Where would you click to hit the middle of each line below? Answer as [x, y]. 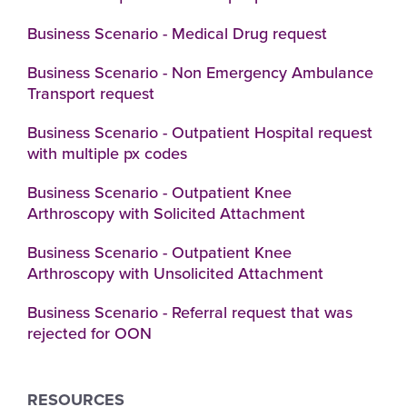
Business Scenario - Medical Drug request [177, 34]
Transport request [91, 94]
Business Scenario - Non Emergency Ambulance [200, 73]
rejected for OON [89, 333]
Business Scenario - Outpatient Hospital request [200, 133]
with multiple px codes [107, 154]
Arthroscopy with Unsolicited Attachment [175, 273]
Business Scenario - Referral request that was [190, 313]
